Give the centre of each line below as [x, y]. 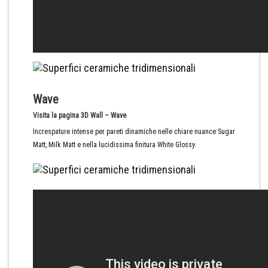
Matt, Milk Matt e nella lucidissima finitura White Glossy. [115, 145]
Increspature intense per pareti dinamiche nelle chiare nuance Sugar [134, 132]
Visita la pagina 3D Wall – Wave [80, 115]
